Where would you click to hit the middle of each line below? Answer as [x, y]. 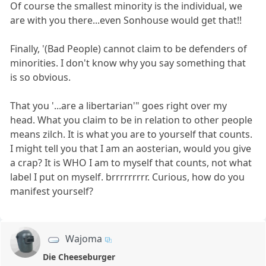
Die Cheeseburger [79, 256]
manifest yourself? [52, 191]
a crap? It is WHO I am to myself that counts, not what [131, 163]
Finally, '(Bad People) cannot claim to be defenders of [129, 49]
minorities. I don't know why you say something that [128, 63]
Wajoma [84, 239]
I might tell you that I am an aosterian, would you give [131, 149]
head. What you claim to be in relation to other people [132, 120]
